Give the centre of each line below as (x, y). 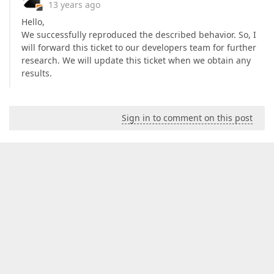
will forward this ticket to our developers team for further (139, 48)
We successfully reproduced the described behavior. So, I (139, 35)
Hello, (33, 22)
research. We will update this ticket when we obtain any (136, 61)
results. (37, 73)
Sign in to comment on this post (187, 118)
